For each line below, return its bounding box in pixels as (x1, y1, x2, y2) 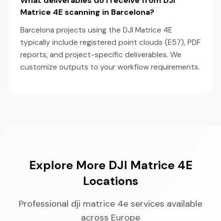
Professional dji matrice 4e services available (19, 198, 202, 210)
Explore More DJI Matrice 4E (29, 157, 192, 173)
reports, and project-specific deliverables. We (20, 50, 182, 60)
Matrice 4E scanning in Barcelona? (20, 7, 154, 17)
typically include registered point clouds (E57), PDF (20, 37, 201, 47)
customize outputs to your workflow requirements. (20, 62, 200, 72)
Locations (83, 173, 138, 188)
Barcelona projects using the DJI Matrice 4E (20, 25, 172, 35)
